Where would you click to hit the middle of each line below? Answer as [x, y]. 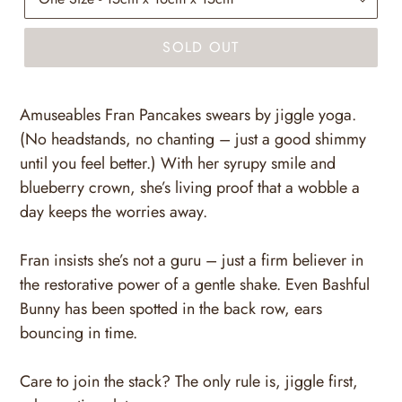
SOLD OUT [201, 47]
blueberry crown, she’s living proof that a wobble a [190, 187]
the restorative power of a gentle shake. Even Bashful [195, 284]
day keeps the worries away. [114, 211]
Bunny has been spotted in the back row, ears [171, 308]
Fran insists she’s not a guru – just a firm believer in [192, 260]
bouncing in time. [79, 332]
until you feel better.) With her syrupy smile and [178, 163]
